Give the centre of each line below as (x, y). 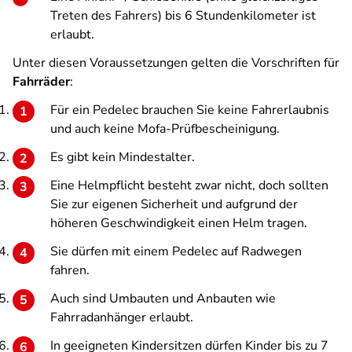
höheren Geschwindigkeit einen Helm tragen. (179, 223)
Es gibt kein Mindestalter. (123, 157)
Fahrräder (41, 82)
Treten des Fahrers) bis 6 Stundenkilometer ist (183, 16)
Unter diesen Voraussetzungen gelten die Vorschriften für (176, 63)
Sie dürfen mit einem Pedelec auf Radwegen (176, 251)
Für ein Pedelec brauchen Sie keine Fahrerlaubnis (190, 110)
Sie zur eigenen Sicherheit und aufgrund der (174, 204)
